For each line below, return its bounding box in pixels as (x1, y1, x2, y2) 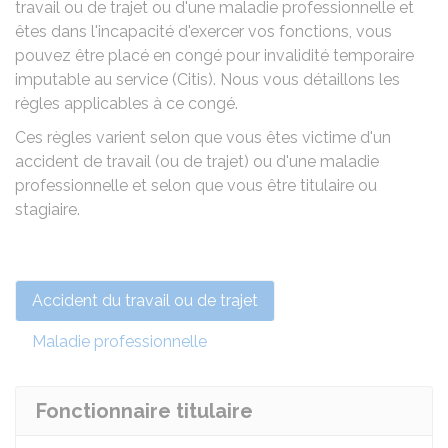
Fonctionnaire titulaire (36, 399, 253, 423)
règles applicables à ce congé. (15, 94, 238, 113)
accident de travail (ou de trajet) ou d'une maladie (15, 152, 379, 171)
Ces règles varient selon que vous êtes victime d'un (15, 128, 391, 147)
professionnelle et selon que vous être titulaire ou (15, 176, 377, 195)
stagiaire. (15, 200, 80, 219)
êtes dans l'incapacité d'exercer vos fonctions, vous (15, 22, 392, 41)
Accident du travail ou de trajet (32, 291, 258, 310)
